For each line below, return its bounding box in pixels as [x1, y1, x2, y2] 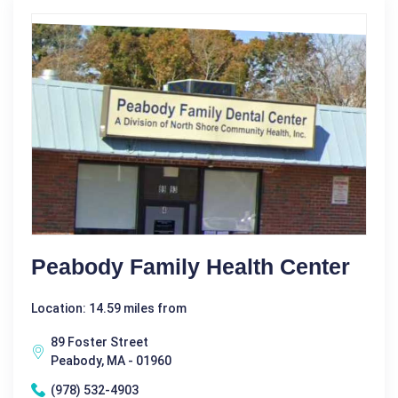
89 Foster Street [51, 334, 148, 349]
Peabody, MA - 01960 [51, 353, 171, 368]
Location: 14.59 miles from [31, 300, 187, 315]
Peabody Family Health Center [31, 253, 350, 279]
